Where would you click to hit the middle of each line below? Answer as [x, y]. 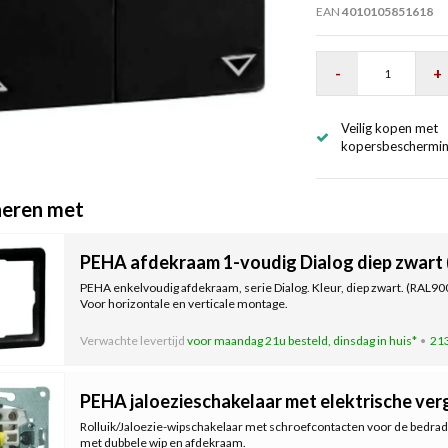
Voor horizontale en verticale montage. [183, 303]
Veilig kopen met [389, 127]
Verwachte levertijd [133, 340]
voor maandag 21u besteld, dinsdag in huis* [301, 340]
